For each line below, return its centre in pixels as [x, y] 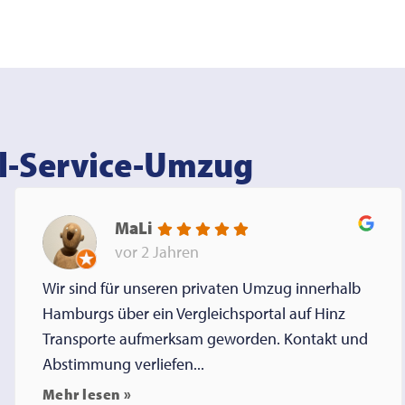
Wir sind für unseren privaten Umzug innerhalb [201, 288]
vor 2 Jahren [156, 251]
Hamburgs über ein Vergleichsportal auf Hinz [193, 314]
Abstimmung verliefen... [123, 364]
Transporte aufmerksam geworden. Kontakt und [205, 339]
